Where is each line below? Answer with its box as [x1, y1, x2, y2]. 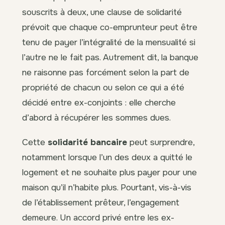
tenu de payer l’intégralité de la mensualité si [22, 37, 195, 48]
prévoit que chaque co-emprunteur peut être [22, 22, 197, 33]
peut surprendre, [127, 137, 194, 148]
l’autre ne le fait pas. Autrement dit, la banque [22, 52, 198, 63]
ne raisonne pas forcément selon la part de [22, 67, 189, 78]
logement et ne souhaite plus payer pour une [22, 167, 197, 178]
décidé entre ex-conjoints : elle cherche [22, 97, 176, 108]
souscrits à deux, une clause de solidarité [22, 7, 182, 18]
